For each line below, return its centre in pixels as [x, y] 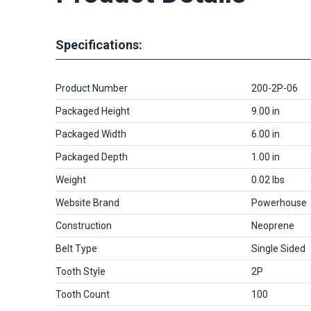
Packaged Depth [92, 157]
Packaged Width [91, 134]
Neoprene [273, 226]
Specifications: [99, 44]
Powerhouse [279, 203]
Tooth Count [83, 294]
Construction [84, 226]
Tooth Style [81, 271]
